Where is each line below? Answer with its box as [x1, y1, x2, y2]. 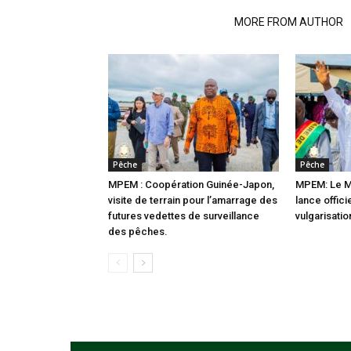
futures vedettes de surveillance [108, 210, 259, 222]
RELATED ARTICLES [118, 16, 215, 28]
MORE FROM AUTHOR [234, 16, 343, 28]
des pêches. [108, 226, 168, 237]
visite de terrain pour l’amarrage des [108, 194, 277, 206]
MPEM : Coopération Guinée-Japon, [108, 179, 274, 190]
